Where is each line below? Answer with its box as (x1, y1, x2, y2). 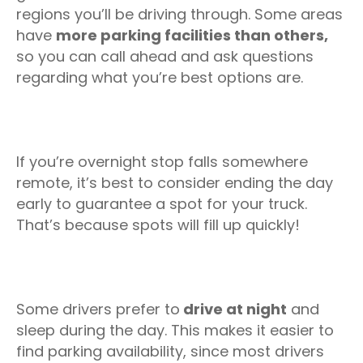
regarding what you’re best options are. (16, 67, 303, 88)
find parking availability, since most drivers (16, 341, 324, 361)
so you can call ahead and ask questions (16, 46, 314, 66)
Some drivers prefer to (16, 299, 180, 319)
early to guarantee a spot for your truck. (16, 194, 307, 214)
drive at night (180, 299, 287, 319)
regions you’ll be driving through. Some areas (16, 4, 343, 24)
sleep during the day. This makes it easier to (16, 320, 334, 340)
